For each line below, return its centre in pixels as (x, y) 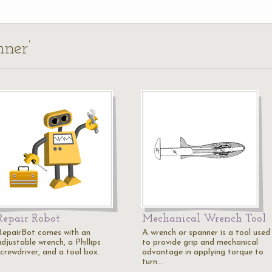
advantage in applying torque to (203, 252)
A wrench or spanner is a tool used (206, 233)
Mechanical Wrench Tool (204, 219)
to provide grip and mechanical (200, 243)
